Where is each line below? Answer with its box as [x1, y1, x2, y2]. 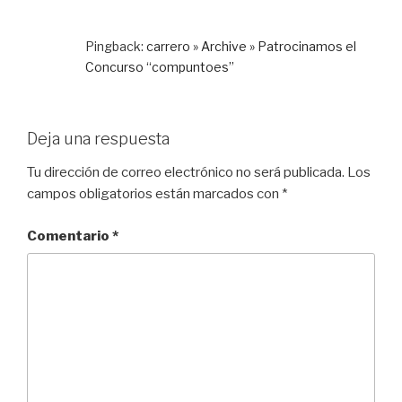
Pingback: [85, 38, 146, 54]
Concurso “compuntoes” [85, 58, 234, 74]
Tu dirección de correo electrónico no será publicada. [27, 164, 345, 181]
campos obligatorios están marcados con [27, 186, 282, 203]
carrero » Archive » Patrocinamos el [146, 38, 356, 54]
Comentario [27, 227, 112, 244]
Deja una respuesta [27, 128, 170, 148]
